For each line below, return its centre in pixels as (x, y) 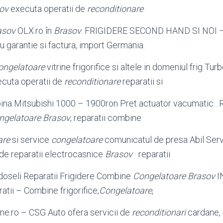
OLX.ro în (35, 31)
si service (31, 140)
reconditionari (159, 212)
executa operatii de (48, 9)
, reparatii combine (106, 118)
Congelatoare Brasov (174, 176)
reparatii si (142, 81)
